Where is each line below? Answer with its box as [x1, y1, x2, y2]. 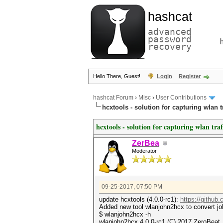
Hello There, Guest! [93, 73, 142, 79]
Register [179, 73, 201, 79]
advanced [148, 26, 192, 37]
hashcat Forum [93, 94, 133, 102]
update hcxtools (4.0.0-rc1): [99, 196, 180, 203]
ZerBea [132, 139, 159, 147]
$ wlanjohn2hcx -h [99, 211, 151, 218]
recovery [148, 41, 192, 52]
